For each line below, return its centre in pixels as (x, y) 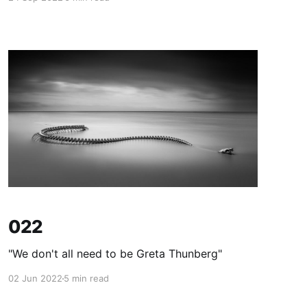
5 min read (86, 279)
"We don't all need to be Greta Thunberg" (115, 254)
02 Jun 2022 (35, 279)
